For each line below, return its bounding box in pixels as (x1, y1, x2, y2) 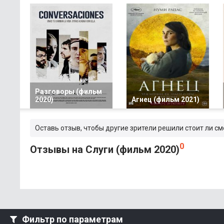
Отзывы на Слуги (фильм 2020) (30, 143, 179, 155)
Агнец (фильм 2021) (131, 95, 199, 103)
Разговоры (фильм (35, 87, 102, 95)
